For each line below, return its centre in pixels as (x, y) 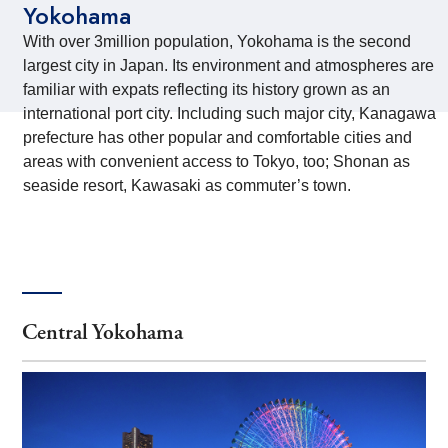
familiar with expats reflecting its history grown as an (207, 89)
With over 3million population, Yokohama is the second (217, 41)
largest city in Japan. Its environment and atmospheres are (229, 65)
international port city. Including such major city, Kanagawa (230, 113)
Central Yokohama (103, 333)
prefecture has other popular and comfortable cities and (218, 137)
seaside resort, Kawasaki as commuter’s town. (187, 185)
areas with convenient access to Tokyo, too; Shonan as (217, 161)
